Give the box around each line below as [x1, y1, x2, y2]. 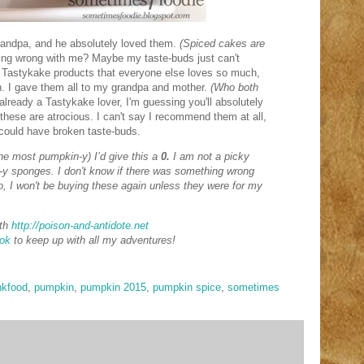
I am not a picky [173, 150, 249, 162]
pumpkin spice [153, 281, 221, 293]
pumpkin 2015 [80, 281, 146, 293]
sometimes [227, 281, 279, 293]
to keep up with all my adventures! [11, 234, 175, 246]
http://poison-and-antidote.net [11, 219, 149, 232]
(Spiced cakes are [180, 37, 265, 50]
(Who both [207, 81, 258, 93]
